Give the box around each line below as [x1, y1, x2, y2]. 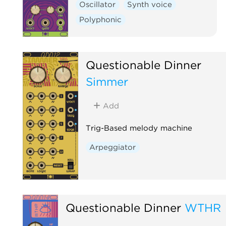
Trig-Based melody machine [85, 123, 192, 133]
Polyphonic [79, 15, 122, 24]
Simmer [85, 74, 128, 88]
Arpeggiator [89, 142, 136, 152]
